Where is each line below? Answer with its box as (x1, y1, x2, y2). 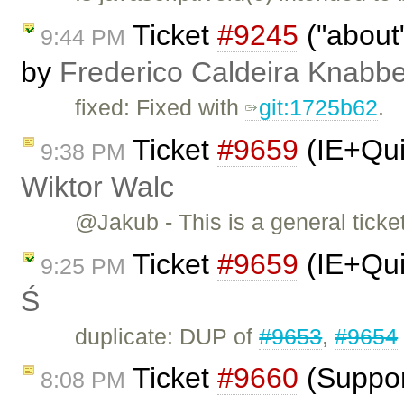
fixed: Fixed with (75, 95, 246, 121)
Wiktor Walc (21, 170, 174, 203)
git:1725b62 (259, 95, 379, 121)
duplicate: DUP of (75, 323, 260, 349)
